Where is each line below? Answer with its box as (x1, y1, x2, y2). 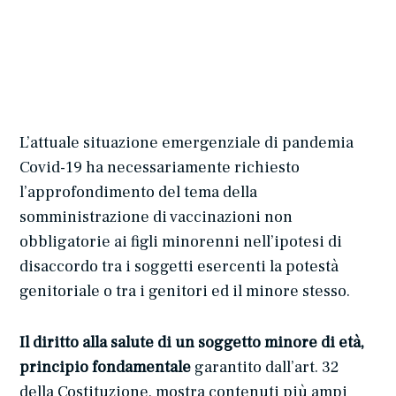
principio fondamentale (19, 356, 192, 377)
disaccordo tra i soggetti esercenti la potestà (19, 255, 339, 277)
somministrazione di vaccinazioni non (19, 206, 293, 227)
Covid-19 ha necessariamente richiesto (19, 156, 301, 178)
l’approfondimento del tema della (19, 181, 258, 202)
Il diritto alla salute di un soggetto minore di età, (19, 331, 365, 353)
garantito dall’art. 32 (191, 356, 339, 377)
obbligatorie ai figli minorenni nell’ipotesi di (19, 231, 343, 252)
